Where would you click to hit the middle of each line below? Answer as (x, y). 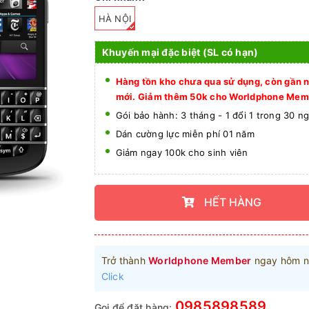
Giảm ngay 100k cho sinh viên (182, 152)
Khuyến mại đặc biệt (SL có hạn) (180, 52)
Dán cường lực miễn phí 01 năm (185, 133)
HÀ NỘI (114, 18)
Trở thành (124, 260)
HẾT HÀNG (231, 202)
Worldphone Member (200, 260)
